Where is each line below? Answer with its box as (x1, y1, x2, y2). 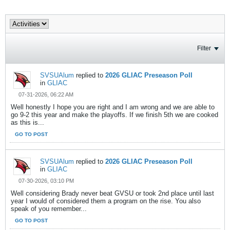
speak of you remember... (11, 205, 87, 213)
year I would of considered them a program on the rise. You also (11, 197, 201, 205)
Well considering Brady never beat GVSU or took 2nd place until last (11, 189, 214, 197)
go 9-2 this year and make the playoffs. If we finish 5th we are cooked (11, 111, 218, 119)
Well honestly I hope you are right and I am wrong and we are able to (11, 103, 215, 111)
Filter (197, 45, 211, 52)
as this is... (11, 119, 44, 126)
